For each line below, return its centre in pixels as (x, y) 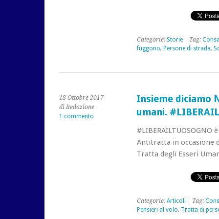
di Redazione (77, 107)
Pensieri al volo (157, 210)
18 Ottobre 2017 (81, 98)
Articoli (176, 201)
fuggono (148, 48)
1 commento (77, 116)
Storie (175, 40)
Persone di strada (187, 48)
